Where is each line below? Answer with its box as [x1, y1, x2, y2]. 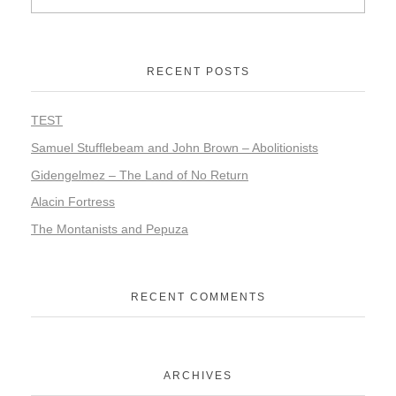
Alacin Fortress [31, 194, 115, 209]
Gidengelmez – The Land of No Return [31, 167, 248, 182]
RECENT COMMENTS [130, 291, 266, 304]
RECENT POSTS [146, 65, 250, 78]
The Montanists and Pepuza [31, 222, 188, 237]
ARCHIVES [164, 369, 232, 382]
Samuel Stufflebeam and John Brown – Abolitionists [31, 140, 318, 155]
